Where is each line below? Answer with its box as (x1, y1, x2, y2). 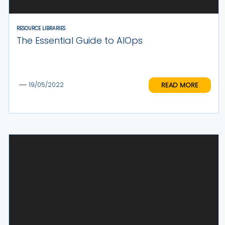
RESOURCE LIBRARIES (16, 25, 65, 32)
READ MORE (161, 80, 199, 90)
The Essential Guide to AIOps (16, 34, 143, 47)
